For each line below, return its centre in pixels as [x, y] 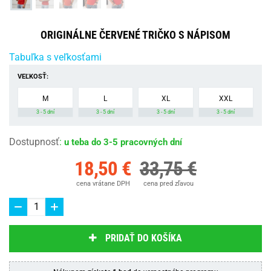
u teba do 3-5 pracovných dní [123, 142]
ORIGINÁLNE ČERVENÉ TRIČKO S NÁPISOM [135, 34]
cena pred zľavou [168, 183]
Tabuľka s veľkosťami [55, 57]
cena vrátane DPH [103, 183]
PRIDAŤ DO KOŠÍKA [144, 238]
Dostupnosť [34, 142]
